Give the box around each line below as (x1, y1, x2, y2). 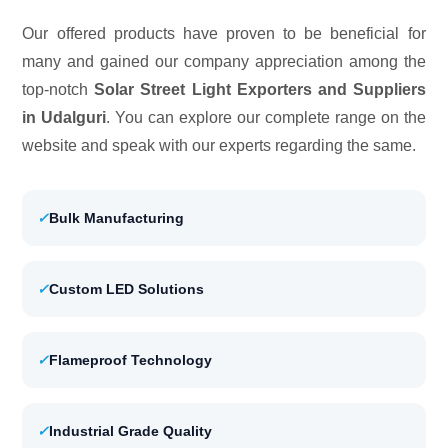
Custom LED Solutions (49, 280, 205, 297)
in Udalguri (22, 108, 107, 126)
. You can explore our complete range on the (106, 108, 426, 126)
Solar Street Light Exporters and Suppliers (94, 80, 426, 98)
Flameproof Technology (49, 351, 213, 368)
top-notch (22, 80, 95, 98)
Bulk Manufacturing (49, 209, 185, 226)
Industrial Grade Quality (49, 422, 213, 439)
